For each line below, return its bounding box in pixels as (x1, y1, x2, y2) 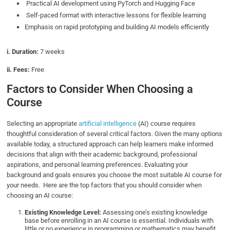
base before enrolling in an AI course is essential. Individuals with (25, 216, 214, 224)
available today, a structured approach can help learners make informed (7, 140, 214, 148)
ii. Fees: (7, 65, 30, 73)
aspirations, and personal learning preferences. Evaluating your (7, 160, 188, 168)
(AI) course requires (137, 119, 196, 127)
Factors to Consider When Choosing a (7, 82, 194, 95)
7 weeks (39, 47, 65, 55)
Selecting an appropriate (7, 119, 79, 127)
